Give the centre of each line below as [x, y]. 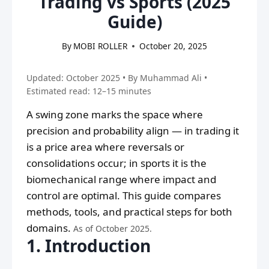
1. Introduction [89, 246]
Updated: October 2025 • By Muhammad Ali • [117, 78]
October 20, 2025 [174, 46]
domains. [50, 228]
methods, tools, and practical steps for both [129, 212]
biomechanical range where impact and [121, 180]
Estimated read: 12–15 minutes [89, 91]
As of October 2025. [113, 229]
